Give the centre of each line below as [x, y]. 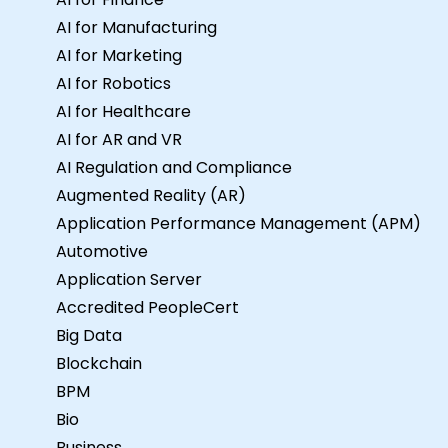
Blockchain [99, 363]
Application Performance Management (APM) [238, 223]
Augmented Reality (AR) [151, 195]
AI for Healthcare [123, 111]
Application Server [129, 279]
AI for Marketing [119, 55]
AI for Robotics [113, 83]
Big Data [89, 335]
